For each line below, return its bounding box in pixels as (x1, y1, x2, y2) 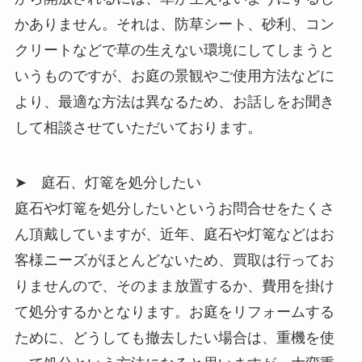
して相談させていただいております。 (14, 120, 262, 137)
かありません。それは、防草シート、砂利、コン (14, 16, 335, 33)
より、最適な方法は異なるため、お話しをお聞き (14, 94, 335, 111)
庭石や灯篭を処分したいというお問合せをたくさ (14, 200, 335, 217)
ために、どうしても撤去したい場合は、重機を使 (14, 330, 335, 347)
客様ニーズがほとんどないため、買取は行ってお (14, 252, 335, 269)
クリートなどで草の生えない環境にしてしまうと (14, 42, 335, 59)
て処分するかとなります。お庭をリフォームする (14, 304, 335, 321)
